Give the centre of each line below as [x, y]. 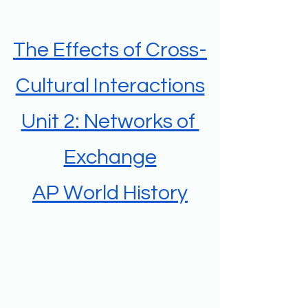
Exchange [110, 157]
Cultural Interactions [110, 86]
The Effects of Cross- [110, 50]
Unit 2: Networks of [110, 122]
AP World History [110, 193]
